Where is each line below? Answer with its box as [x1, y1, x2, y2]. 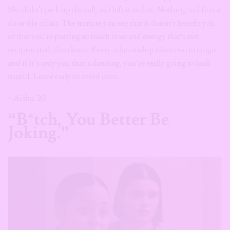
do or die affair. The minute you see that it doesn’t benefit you [8, 18, 215, 28]
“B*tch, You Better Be [8, 108, 169, 130]
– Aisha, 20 [8, 93, 46, 103]
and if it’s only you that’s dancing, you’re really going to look [8, 58, 210, 68]
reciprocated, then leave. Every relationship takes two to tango [8, 45, 216, 55]
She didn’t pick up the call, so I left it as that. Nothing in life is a [8, 5, 220, 15]
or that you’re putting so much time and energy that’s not [8, 31, 199, 42]
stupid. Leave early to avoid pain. [8, 71, 121, 82]
